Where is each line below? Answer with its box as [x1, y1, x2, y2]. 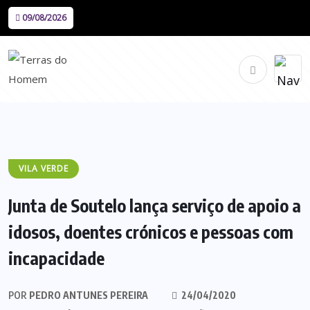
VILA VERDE [19, 163, 69, 174]
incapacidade [8, 247, 104, 269]
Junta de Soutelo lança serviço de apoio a [8, 194, 301, 217]
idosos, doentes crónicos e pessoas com [8, 221, 293, 243]
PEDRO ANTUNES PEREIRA [27, 289, 148, 301]
